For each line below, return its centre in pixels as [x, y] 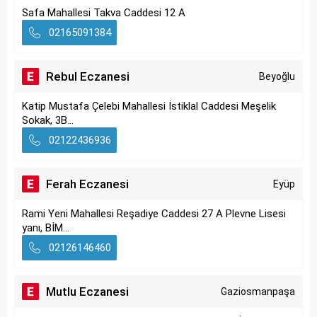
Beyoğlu [277, 76]
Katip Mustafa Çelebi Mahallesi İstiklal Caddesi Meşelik [149, 106]
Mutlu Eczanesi [87, 292]
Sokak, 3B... [48, 120]
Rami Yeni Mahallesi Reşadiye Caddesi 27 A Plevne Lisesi [154, 214]
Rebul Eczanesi [88, 76]
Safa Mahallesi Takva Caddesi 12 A [104, 13]
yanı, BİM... [46, 228]
